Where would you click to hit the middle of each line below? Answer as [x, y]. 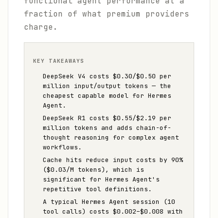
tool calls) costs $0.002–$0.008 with [113, 211]
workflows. [62, 147]
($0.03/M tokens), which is [93, 170]
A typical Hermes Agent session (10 [109, 202]
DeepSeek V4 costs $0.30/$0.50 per [107, 76]
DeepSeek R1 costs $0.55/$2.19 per [107, 118]
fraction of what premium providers [107, 14]
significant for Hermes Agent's [101, 179]
